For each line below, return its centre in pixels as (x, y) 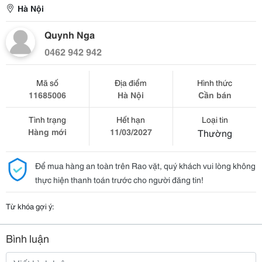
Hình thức (215, 82)
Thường (215, 132)
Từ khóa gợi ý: (30, 206)
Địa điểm (131, 82)
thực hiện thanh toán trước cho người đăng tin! (119, 180)
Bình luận (27, 238)
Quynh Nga (70, 34)
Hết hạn (131, 119)
